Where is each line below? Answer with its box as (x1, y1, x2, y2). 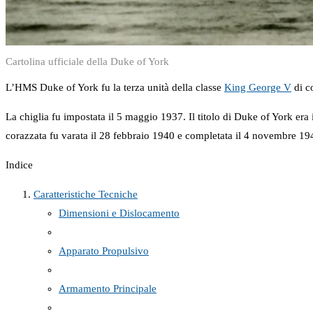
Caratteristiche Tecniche (34, 188, 138, 200)
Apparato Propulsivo (59, 245, 149, 256)
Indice (6, 159, 33, 170)
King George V (224, 81, 291, 93)
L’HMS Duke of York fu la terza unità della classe (6, 81, 224, 93)
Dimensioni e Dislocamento (59, 207, 180, 219)
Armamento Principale (59, 282, 156, 294)
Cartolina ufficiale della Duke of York (6, 55, 169, 67)
